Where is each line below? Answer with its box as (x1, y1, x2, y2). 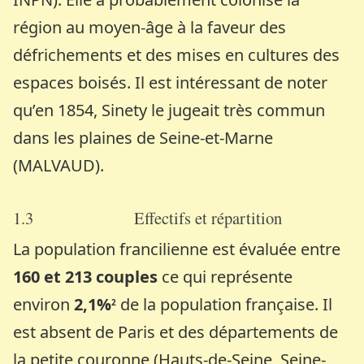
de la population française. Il (120, 292, 333, 315)
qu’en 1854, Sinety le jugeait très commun (13, 98, 326, 121)
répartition (211, 206, 283, 229)
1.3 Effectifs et (13, 206, 212, 229)
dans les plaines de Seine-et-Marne (13, 126, 274, 149)
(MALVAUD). (13, 154, 105, 176)
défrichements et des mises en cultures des (13, 43, 340, 66)
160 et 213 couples (13, 265, 162, 288)
